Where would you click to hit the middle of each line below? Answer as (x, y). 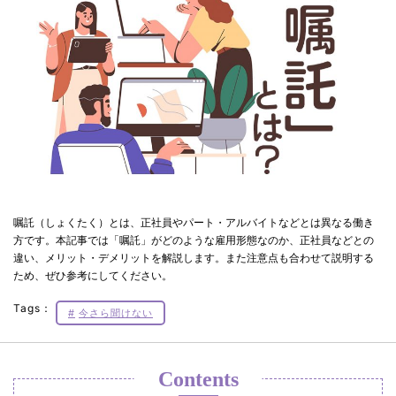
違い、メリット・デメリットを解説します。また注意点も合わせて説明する (194, 258)
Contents (198, 380)
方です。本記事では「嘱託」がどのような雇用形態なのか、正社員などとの (194, 240)
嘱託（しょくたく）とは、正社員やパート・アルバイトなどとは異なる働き (194, 223)
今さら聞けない (116, 313)
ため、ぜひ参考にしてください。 (93, 276)
